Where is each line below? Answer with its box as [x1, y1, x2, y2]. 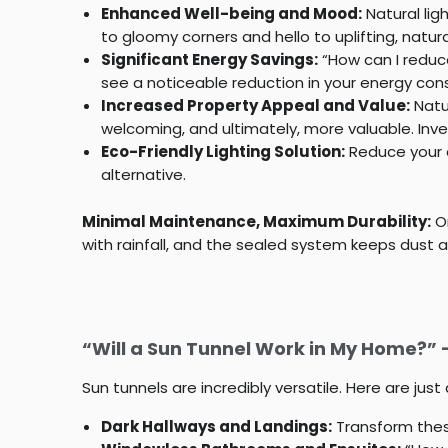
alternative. [100, 163, 186, 185]
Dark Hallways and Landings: [100, 415, 332, 437]
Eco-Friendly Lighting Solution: [100, 140, 345, 162]
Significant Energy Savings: [100, 48, 318, 70]
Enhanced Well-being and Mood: [100, 2, 362, 24]
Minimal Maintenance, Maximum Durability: [82, 210, 431, 232]
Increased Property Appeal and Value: [100, 94, 410, 116]
